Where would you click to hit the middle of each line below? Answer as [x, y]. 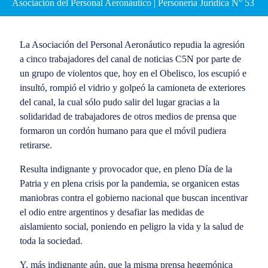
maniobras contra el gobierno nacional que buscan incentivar [133, 197]
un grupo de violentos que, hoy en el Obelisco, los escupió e [133, 73]
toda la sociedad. [51, 240]
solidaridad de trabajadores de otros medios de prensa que [128, 116]
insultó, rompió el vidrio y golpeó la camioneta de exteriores [132, 87]
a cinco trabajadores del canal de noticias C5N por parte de [130, 59]
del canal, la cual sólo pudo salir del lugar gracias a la [119, 102]
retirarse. [36, 145]
